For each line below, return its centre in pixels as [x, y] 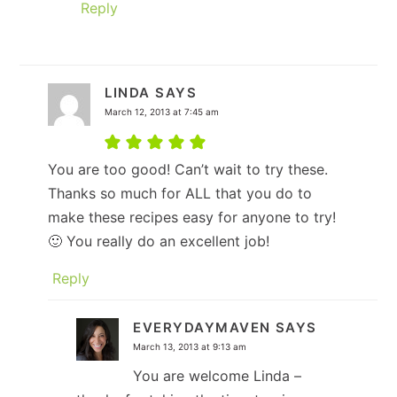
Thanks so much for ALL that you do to [180, 193]
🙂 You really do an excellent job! [159, 241]
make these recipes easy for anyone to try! [192, 217]
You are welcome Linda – [218, 375]
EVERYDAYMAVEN [202, 327]
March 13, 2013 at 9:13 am [190, 346]
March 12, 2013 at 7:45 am [162, 111]
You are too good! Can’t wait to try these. [188, 169]
